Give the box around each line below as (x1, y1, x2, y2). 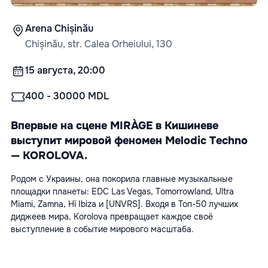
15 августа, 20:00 (25, 64, 105, 77)
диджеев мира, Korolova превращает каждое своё (11, 211, 213, 223)
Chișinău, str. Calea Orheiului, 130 (25, 38, 172, 51)
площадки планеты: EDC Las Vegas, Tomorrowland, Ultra (11, 186, 234, 197)
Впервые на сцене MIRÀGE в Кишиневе (11, 119, 218, 133)
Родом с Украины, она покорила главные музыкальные (11, 173, 233, 185)
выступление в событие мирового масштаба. (11, 224, 194, 235)
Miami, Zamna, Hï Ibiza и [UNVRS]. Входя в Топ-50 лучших (11, 199, 238, 210)
